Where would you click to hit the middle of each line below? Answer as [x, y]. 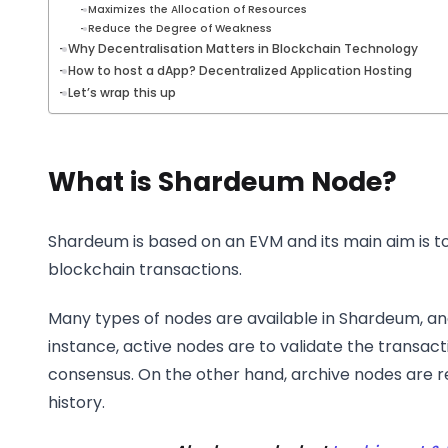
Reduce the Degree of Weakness [179, 29]
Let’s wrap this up [122, 93]
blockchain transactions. [145, 269]
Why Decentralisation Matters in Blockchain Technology [243, 49]
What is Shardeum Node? [222, 182]
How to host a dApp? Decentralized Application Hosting [240, 71]
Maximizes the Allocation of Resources [197, 10]
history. [76, 402]
